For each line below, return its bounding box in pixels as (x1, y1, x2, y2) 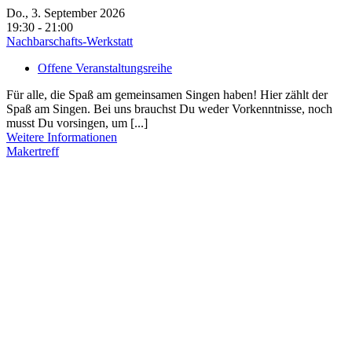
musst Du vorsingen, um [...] (6, 116, 148, 130)
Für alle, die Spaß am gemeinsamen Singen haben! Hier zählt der (6, 88, 328, 101)
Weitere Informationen (6, 130, 117, 144)
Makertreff (6, 145, 59, 158)
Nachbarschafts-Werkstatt (6, 35, 133, 48)
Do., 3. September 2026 (6, 6, 137, 20)
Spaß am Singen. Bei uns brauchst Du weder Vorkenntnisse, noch (6, 102, 332, 115)
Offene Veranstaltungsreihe (38, 61, 172, 75)
